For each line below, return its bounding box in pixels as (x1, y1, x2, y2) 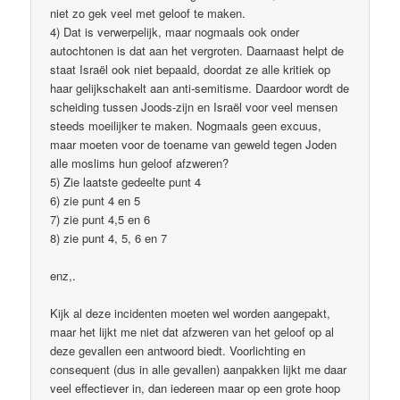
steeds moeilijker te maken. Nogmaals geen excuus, (50, 117, 322, 135)
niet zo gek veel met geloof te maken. (50, 4, 246, 22)
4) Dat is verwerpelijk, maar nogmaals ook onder (50, 23, 300, 41)
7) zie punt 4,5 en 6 (50, 211, 151, 229)
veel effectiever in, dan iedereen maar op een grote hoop (50, 379, 341, 397)
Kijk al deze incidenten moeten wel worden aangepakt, (50, 304, 331, 322)
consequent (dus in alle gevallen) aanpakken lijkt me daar (50, 361, 347, 379)
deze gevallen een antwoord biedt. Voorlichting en (50, 342, 306, 360)
